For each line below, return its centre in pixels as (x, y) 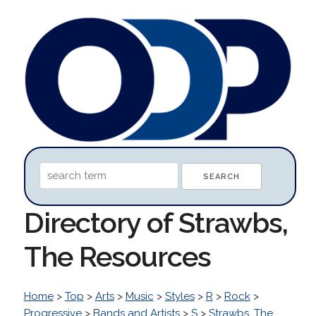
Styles (180, 296)
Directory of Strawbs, (156, 222)
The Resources (117, 256)
